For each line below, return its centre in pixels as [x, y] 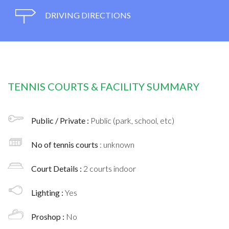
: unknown [117, 144]
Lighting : [48, 192]
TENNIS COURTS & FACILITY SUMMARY [104, 86]
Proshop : [49, 216]
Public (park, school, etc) [132, 120]
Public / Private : [61, 120]
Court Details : [57, 168]
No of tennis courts [65, 144]
